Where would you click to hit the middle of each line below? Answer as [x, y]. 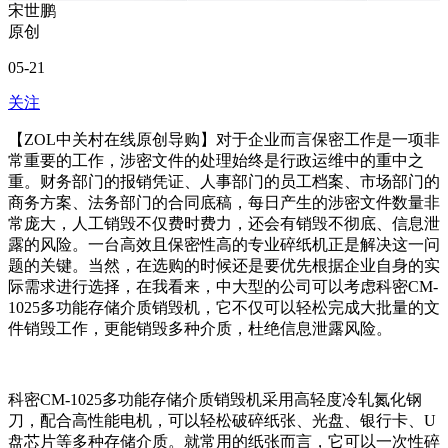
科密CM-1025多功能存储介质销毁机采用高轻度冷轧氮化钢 [215, 400]
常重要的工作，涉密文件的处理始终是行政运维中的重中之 [216, 161]
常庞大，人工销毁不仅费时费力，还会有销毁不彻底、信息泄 [224, 224]
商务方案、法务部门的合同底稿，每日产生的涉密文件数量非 [224, 203]
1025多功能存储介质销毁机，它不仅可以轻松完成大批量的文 [224, 308]
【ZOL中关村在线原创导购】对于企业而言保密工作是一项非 [224, 140]
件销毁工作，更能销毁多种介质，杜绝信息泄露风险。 [200, 329]
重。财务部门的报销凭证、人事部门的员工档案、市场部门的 [224, 182]
